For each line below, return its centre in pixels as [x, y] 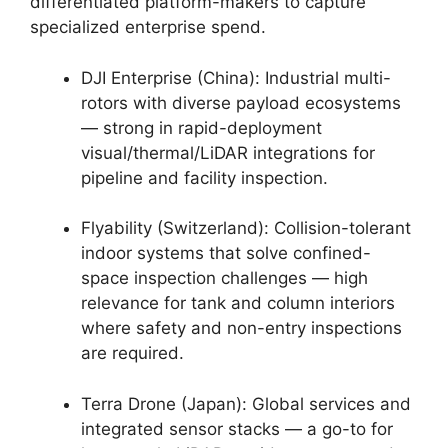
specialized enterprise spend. [148, 27]
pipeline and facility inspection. [204, 177]
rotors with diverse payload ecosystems [241, 102]
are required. [132, 353]
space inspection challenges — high [224, 278]
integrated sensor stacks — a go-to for [237, 428]
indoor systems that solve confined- [226, 253]
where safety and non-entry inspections [241, 328]
